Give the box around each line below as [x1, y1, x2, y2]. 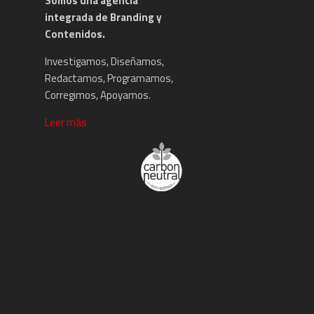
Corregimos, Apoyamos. [44, 86, 151, 103]
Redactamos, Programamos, [44, 69, 173, 86]
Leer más [44, 114, 87, 130]
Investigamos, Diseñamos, [44, 53, 164, 69]
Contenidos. [44, 25, 105, 42]
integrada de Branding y [44, 8, 162, 25]
